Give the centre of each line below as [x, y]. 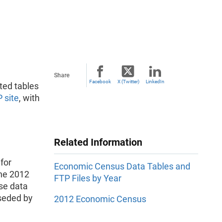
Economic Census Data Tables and [122, 166]
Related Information [98, 142]
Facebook [100, 82]
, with [29, 98]
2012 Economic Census [100, 199]
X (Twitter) [128, 82]
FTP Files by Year [88, 178]
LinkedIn [155, 82]
